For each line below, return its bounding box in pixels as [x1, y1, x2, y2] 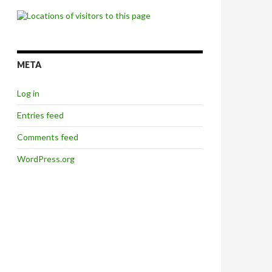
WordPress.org [17, 154, 75, 165]
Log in [17, 88, 39, 99]
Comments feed [17, 132, 78, 143]
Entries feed [17, 110, 64, 121]
